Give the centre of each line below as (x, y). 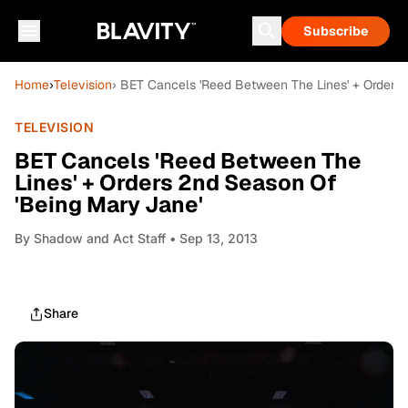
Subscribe (336, 31)
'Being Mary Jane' (109, 204)
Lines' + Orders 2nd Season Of (176, 183)
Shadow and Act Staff (100, 238)
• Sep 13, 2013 (212, 238)
